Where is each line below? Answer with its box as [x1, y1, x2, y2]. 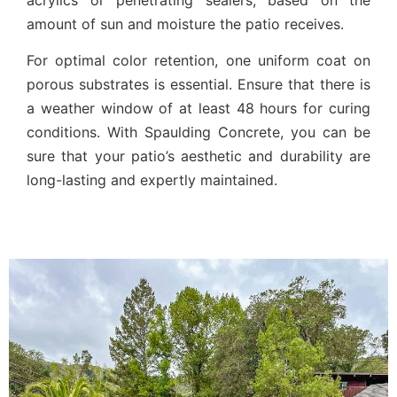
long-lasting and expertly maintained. [27, 171, 277, 190]
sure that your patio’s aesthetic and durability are [27, 147, 370, 166]
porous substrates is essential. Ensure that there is [27, 75, 370, 94]
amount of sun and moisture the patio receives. [27, 14, 344, 33]
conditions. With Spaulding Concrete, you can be [27, 123, 370, 142]
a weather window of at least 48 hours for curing [27, 99, 370, 118]
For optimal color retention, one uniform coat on [27, 51, 370, 70]
